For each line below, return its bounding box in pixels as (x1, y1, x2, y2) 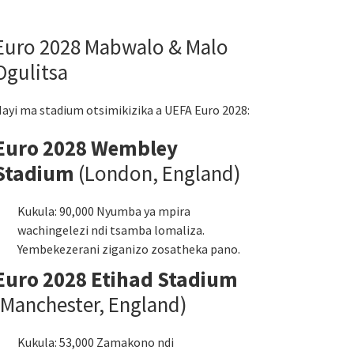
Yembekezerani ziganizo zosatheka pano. (17, 241, 240, 257)
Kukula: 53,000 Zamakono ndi (17, 334, 174, 350)
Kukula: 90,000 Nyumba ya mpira (17, 203, 190, 219)
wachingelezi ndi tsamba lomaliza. (17, 222, 205, 238)
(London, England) (74, 160, 241, 186)
